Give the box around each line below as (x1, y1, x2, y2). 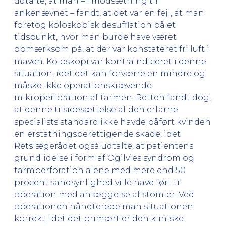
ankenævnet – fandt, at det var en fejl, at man (14, 8, 204, 18)
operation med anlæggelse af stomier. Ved (14, 189, 194, 199)
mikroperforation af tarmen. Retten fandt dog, (14, 92, 211, 102)
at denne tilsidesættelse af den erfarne (14, 104, 178, 115)
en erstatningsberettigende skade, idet (14, 129, 181, 139)
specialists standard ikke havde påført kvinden (14, 117, 211, 127)
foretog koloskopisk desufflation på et (14, 20, 176, 30)
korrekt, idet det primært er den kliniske (14, 213, 184, 223)
